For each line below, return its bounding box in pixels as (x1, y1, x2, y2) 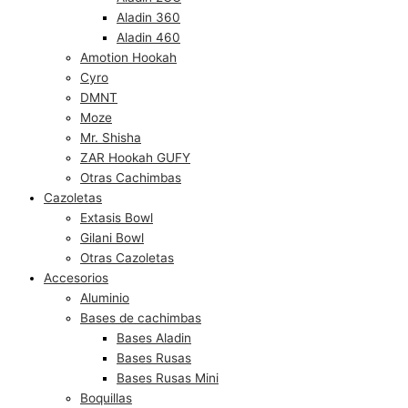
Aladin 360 (117, 9, 180, 25)
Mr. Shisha (80, 129, 141, 145)
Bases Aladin (117, 330, 191, 345)
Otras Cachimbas (80, 169, 181, 185)
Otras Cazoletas (80, 250, 174, 265)
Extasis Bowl (80, 209, 153, 225)
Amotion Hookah (80, 49, 177, 65)
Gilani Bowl (80, 229, 144, 245)
